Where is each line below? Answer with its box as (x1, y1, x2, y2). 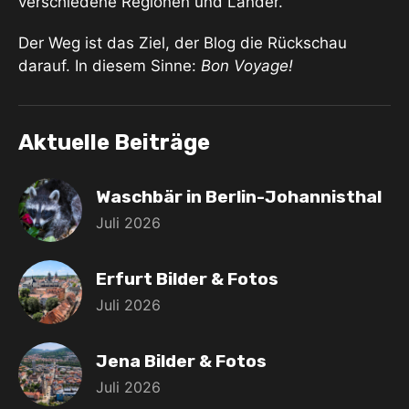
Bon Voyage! (201, 57, 293, 76)
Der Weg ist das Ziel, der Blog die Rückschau (18, 34, 347, 53)
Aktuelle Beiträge (18, 130, 210, 156)
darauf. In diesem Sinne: (18, 57, 201, 76)
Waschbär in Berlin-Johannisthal (96, 186, 382, 208)
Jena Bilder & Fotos (96, 351, 267, 372)
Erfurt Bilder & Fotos (96, 268, 278, 290)
